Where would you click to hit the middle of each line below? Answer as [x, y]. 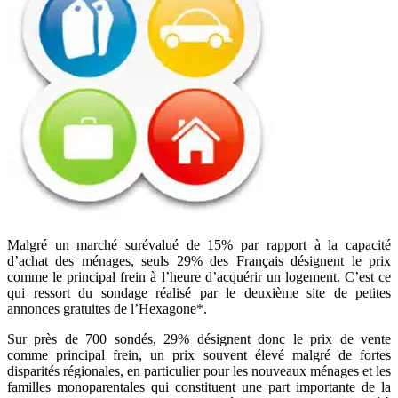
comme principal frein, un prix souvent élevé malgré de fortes [199, 354]
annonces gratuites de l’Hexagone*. [107, 308]
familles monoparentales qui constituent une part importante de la [199, 386]
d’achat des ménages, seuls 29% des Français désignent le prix [199, 260]
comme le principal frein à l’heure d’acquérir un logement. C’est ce [199, 276]
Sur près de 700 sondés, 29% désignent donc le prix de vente [199, 338]
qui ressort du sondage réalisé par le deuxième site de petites [199, 292]
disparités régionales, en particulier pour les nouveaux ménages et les [199, 370]
